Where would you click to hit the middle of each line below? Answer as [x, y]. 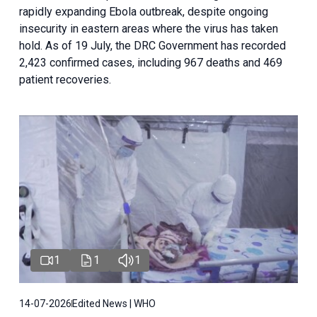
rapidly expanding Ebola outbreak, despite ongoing [143, 12]
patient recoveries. [65, 80]
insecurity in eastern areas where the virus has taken [148, 29]
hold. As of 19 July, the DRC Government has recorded [152, 46]
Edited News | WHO [114, 303]
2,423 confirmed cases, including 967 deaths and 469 [150, 63]
